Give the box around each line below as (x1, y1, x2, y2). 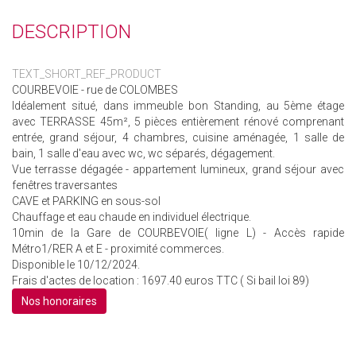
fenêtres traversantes (12, 179, 118, 192)
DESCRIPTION (12, 21, 131, 43)
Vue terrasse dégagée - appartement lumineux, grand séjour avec (12, 163, 344, 176)
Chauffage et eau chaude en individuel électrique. (12, 211, 251, 223)
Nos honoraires (21, 295, 97, 308)
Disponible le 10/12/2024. (12, 258, 140, 271)
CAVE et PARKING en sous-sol (12, 195, 161, 207)
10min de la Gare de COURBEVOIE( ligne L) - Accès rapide (12, 226, 344, 239)
